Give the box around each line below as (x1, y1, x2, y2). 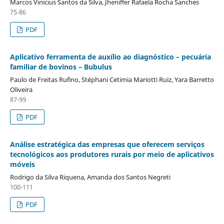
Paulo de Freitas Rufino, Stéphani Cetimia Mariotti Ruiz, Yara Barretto (9, 74, 214, 84)
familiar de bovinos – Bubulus (9, 61, 112, 71)
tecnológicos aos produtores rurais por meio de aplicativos (9, 149, 214, 159)
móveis (9, 159, 35, 169)
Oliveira (9, 84, 32, 94)
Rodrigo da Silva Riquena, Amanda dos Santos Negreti (9, 172, 170, 181)
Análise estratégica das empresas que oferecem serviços (9, 139, 204, 149)
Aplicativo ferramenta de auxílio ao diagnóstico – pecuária (9, 51, 211, 61)
